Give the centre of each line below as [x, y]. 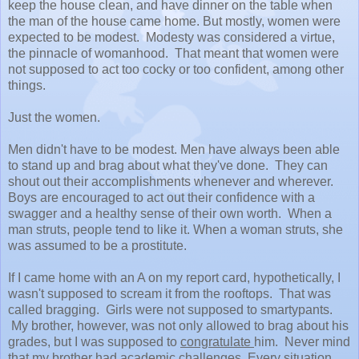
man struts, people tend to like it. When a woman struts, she [175, 229]
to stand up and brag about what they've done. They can [168, 165]
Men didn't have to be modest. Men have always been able [174, 149]
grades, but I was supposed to [94, 341]
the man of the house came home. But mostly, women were [174, 21]
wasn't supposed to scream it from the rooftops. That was [169, 293]
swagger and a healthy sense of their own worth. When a [170, 213]
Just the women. [54, 117]
